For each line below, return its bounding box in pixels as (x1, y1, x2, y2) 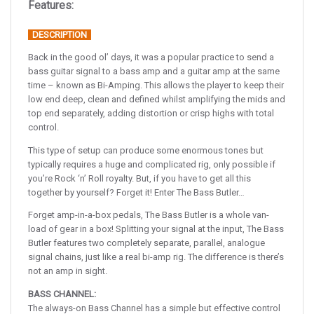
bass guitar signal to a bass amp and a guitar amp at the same (28, 66, 280, 76)
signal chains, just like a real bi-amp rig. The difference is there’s (28, 252, 284, 262)
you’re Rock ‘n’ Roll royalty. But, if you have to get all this (28, 172, 251, 184)
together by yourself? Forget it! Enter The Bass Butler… (28, 186, 245, 198)
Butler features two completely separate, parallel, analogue (28, 238, 265, 248)
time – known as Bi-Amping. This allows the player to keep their (28, 80, 284, 90)
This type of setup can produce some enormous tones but (28, 144, 264, 156)
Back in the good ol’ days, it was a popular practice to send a (28, 52, 274, 62)
